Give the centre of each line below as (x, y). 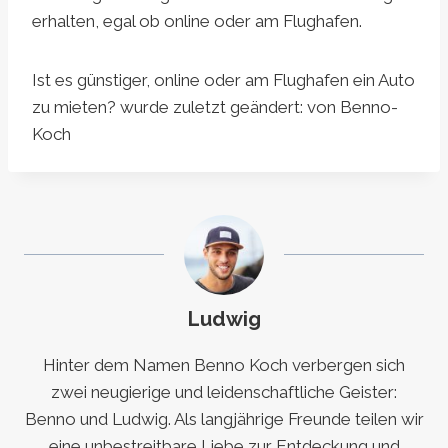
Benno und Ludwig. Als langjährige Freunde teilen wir (224, 419)
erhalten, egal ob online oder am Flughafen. (197, 21)
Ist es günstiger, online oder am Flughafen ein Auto (223, 80)
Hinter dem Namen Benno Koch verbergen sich (224, 365)
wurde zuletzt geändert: (211, 107)
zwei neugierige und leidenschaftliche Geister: (224, 392)
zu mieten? (74, 107)
